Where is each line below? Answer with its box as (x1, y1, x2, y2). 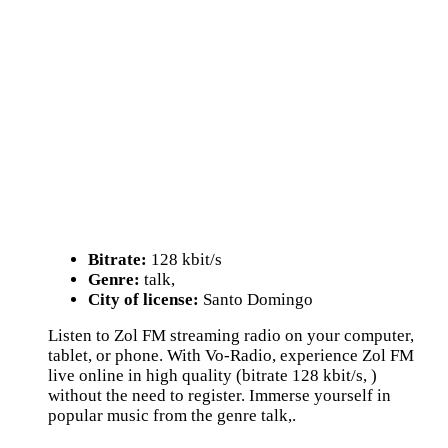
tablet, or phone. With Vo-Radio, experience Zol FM (48, 346, 414, 365)
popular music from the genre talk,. (48, 406, 296, 425)
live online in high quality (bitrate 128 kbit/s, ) (48, 366, 377, 385)
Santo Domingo (199, 290, 313, 309)
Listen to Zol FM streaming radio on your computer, (48, 326, 414, 345)
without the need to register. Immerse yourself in (48, 386, 391, 405)
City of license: (88, 290, 199, 309)
